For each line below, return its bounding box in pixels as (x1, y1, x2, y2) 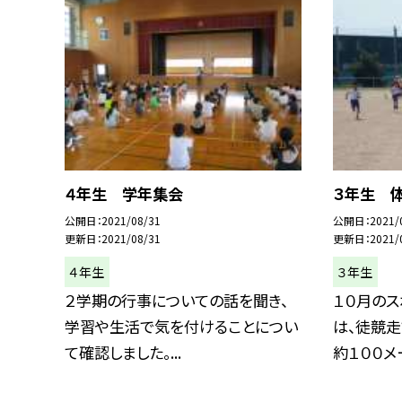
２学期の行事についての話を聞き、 (65, 289, 288, 312)
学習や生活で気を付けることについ (65, 315, 298, 338)
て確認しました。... (65, 341, 181, 364)
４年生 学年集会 (65, 182, 183, 205)
